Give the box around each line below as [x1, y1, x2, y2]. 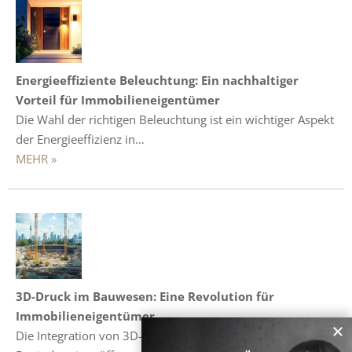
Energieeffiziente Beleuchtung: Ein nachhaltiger [16, 71, 299, 88]
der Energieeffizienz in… [16, 130, 145, 147]
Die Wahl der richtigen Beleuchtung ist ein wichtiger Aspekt [16, 111, 334, 127]
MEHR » [16, 150, 57, 167]
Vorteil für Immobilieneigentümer [16, 91, 220, 108]
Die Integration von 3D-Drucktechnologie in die [16, 327, 270, 343]
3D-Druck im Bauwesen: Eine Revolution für [16, 288, 274, 304]
